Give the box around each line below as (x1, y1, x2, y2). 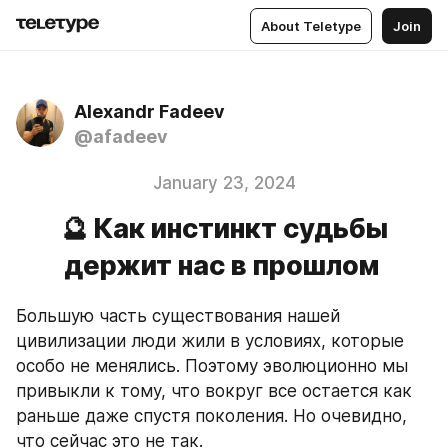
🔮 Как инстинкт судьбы (60, 212, 388, 245)
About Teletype (261, 17, 361, 34)
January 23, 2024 (152, 173, 296, 193)
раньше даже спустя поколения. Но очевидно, (16, 406, 407, 426)
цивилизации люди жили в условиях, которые (16, 331, 404, 351)
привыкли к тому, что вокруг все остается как (16, 381, 412, 401)
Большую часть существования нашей (16, 306, 340, 326)
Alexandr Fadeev (74, 101, 225, 122)
